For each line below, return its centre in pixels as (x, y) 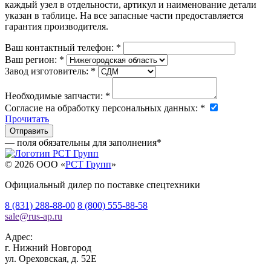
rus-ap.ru (45, 216)
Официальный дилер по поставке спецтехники (103, 184)
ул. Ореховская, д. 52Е (51, 258)
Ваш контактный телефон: (60, 47)
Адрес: (19, 237)
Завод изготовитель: (48, 71)
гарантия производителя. (57, 26)
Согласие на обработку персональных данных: (103, 108)
